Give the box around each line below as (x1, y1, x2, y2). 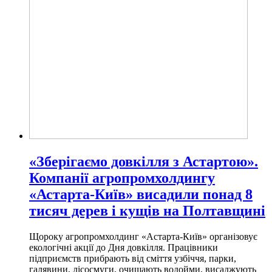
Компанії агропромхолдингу (29, 169, 215, 186)
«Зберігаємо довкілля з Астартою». (29, 153, 258, 169)
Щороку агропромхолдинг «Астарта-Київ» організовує (29, 231, 257, 242)
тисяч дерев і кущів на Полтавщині (29, 202, 265, 219)
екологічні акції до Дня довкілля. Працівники (29, 242, 218, 253)
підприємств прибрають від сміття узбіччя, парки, (29, 253, 236, 263)
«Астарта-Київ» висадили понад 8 (29, 186, 253, 202)
